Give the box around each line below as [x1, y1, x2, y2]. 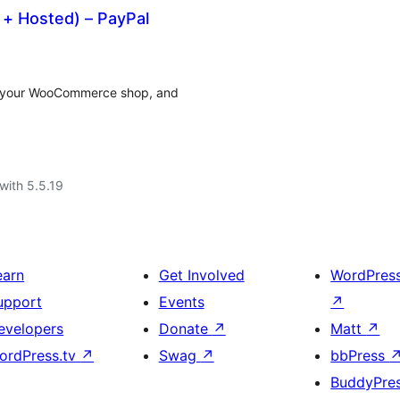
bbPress [330, 346, 390, 364]
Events [158, 293, 204, 311]
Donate [158, 320, 212, 337]
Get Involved [158, 266, 245, 284]
